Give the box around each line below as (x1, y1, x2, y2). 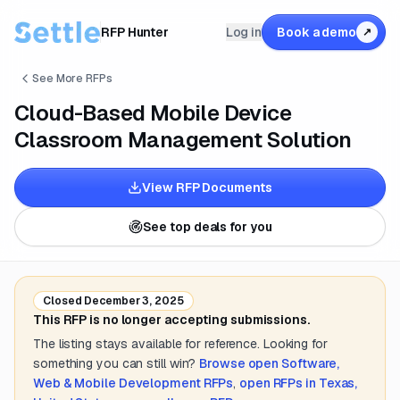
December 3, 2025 (81, 294, 184, 308)
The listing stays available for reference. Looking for (33, 336, 328, 352)
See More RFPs (32, 71, 112, 86)
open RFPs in (239, 375, 319, 391)
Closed (43, 294, 82, 308)
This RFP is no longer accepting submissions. (33, 312, 310, 328)
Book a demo (277, 24, 356, 40)
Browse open (199, 355, 282, 371)
